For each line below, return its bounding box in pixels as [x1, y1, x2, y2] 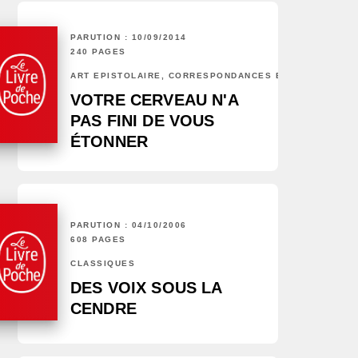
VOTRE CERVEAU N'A [70, 91, 238, 109]
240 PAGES [70, 47, 126, 57]
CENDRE [70, 300, 137, 318]
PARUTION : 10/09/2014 [70, 33, 187, 42]
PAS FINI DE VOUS [70, 112, 215, 130]
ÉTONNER [70, 133, 149, 151]
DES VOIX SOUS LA [70, 279, 222, 297]
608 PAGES [70, 235, 126, 245]
